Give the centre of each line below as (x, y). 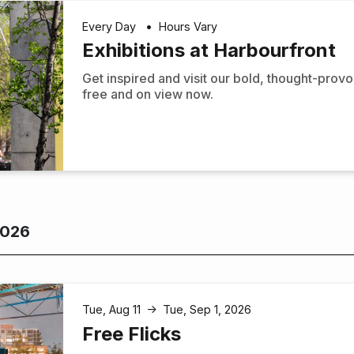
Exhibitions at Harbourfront (209, 51)
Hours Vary (188, 26)
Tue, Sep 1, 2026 (207, 310)
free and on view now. (148, 94)
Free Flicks (132, 333)
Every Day (111, 26)
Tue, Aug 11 (112, 310)
